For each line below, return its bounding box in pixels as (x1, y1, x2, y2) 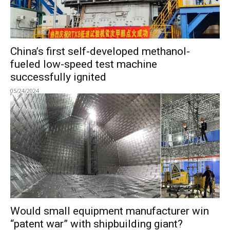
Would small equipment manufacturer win (10, 205, 209, 217)
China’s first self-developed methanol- (10, 45, 190, 57)
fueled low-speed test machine (10, 58, 157, 70)
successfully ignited (10, 71, 106, 83)
